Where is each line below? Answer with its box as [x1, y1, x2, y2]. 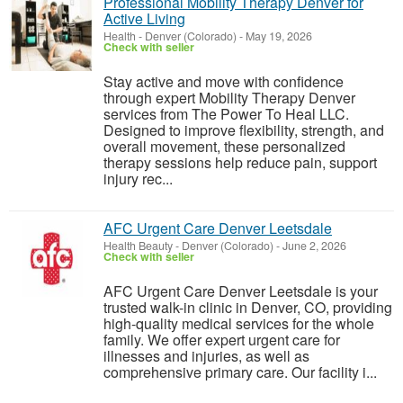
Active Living [103, 8, 185, 29]
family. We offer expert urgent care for [103, 329, 340, 350]
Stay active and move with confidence [103, 71, 344, 92]
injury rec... [103, 168, 173, 189]
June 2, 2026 [280, 237, 346, 254]
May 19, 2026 [243, 28, 312, 44]
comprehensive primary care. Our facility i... [103, 362, 377, 382]
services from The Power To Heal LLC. [103, 103, 349, 124]
